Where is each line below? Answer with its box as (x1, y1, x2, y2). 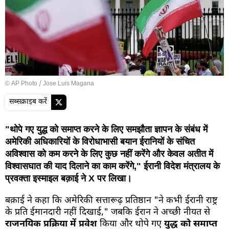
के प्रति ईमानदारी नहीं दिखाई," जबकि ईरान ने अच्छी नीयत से (5, 206, 210, 218)
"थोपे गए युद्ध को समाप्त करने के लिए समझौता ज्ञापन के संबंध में (5, 124, 208, 134)
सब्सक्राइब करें (9, 97, 47, 107)
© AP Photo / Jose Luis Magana (5, 79, 94, 88)
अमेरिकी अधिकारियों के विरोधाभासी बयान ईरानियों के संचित (5, 136, 195, 147)
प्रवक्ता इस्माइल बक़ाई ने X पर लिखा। (5, 173, 132, 184)
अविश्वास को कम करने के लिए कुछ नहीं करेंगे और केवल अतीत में (5, 148, 213, 159)
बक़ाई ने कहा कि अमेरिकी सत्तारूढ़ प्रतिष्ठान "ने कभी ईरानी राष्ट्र (5, 194, 218, 207)
